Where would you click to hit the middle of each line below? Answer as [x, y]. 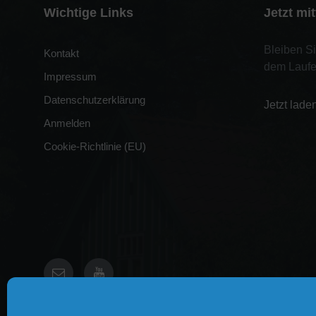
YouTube [126, 272]
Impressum [70, 77]
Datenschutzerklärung [95, 100]
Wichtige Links [89, 13]
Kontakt [61, 53]
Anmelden [67, 123]
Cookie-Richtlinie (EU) [95, 146]
